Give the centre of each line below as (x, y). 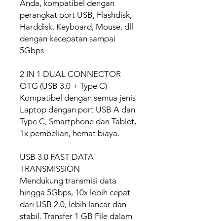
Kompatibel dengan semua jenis (78, 98)
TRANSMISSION (50, 169)
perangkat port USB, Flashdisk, (76, 15)
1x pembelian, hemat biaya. (70, 133)
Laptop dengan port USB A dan (77, 110)
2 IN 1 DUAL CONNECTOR (70, 74)
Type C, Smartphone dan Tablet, (78, 121)
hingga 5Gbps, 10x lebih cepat (75, 192)
